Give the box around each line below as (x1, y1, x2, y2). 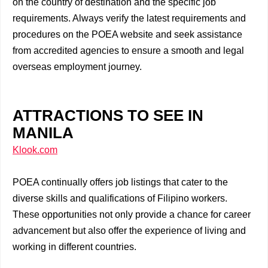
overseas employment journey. (13, 62, 142, 72)
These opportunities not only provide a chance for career (13, 209, 251, 220)
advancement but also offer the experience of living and (13, 226, 246, 236)
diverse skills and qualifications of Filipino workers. (13, 193, 227, 204)
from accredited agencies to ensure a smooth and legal (13, 45, 244, 56)
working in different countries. (13, 242, 136, 252)
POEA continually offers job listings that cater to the (13, 177, 228, 188)
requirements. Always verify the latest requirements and (13, 13, 246, 24)
